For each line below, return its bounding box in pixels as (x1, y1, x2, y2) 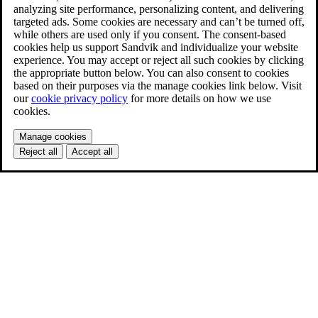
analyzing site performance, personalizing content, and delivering (13, 3, 304, 16)
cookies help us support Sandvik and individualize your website (13, 41, 298, 54)
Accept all (72, 146, 113, 158)
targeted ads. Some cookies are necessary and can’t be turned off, (13, 16, 305, 28)
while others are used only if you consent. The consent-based (13, 28, 286, 41)
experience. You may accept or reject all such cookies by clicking (13, 54, 304, 67)
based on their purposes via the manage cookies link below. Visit (13, 79, 302, 92)
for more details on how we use (128, 92, 271, 105)
